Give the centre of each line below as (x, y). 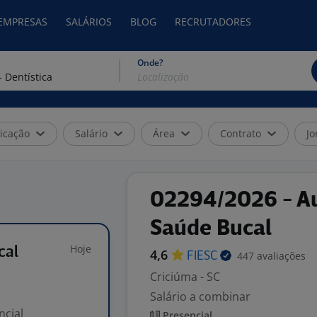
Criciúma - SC (185, 277)
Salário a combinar (200, 296)
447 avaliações (271, 256)
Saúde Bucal (211, 229)
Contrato (241, 133)
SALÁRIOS (89, 22)
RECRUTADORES (213, 22)
